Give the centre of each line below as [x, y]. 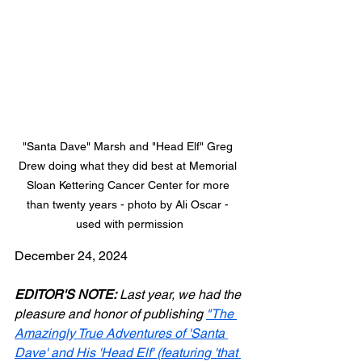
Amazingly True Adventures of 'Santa [121, 334]
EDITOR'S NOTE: [65, 295]
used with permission [129, 224]
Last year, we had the [180, 295]
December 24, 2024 [71, 256]
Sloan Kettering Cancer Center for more [129, 185]
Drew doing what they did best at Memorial [129, 166]
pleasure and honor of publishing [110, 314]
